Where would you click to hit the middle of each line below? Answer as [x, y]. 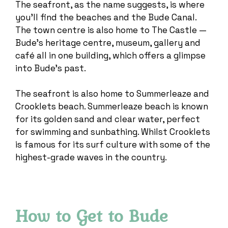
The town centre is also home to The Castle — [111, 30]
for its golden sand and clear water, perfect [108, 119]
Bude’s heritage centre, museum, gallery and [108, 43]
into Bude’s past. [51, 68]
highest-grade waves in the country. [91, 158]
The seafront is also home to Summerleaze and [112, 94]
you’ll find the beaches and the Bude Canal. [106, 18]
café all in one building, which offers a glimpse [110, 56]
